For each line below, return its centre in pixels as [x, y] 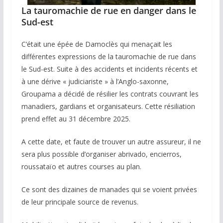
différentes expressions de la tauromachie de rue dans [109, 56]
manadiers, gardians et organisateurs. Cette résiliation [108, 106]
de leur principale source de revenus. [80, 202]
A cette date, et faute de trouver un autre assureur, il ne [111, 141]
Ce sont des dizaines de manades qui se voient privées [109, 189]
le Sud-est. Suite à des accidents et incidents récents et [109, 69]
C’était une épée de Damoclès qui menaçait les [97, 44]
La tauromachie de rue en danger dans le [109, 10]
